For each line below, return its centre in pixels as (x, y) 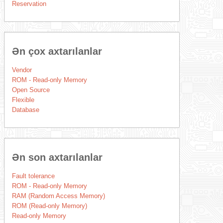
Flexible (23, 100)
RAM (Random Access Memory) (58, 196)
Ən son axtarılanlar (57, 157)
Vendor (22, 70)
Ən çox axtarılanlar (57, 51)
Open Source (31, 90)
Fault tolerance (33, 176)
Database (25, 110)
